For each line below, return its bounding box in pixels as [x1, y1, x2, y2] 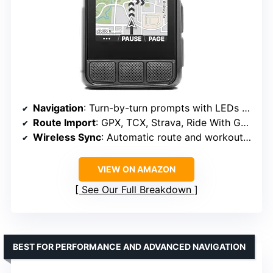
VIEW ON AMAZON [97, 164, 175, 175]
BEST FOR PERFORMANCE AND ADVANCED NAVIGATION [13, 241, 246, 252]
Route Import [33, 116, 96, 129]
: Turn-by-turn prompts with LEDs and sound [83, 102, 242, 115]
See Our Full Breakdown [82, 183, 191, 196]
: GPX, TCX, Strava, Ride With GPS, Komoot [96, 116, 241, 129]
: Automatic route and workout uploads [101, 131, 243, 144]
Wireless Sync [33, 131, 101, 144]
